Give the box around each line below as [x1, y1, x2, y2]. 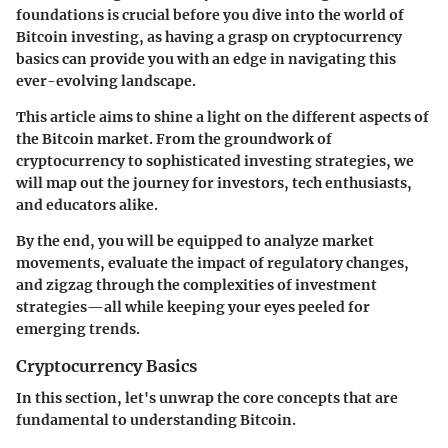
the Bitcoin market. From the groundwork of [16, 129, 332, 148]
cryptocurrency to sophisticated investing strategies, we [16, 151, 414, 170]
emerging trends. [16, 319, 140, 338]
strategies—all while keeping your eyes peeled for [16, 297, 370, 316]
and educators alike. [16, 195, 158, 214]
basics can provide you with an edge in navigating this [16, 49, 396, 68]
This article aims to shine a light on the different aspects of [16, 107, 429, 126]
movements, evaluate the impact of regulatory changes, [16, 253, 409, 272]
